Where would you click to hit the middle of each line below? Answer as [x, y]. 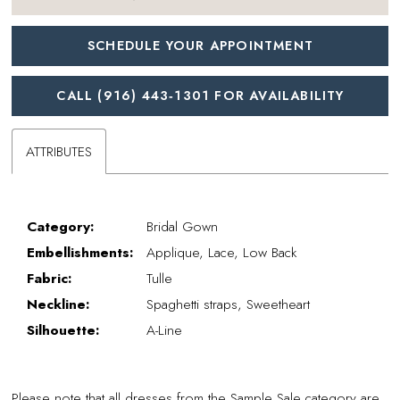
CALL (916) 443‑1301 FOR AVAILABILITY [200, 96]
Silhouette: [63, 329]
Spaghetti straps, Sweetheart [229, 304]
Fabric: [50, 278]
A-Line [165, 329]
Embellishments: [80, 252]
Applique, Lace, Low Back [222, 252]
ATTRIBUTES [59, 152]
